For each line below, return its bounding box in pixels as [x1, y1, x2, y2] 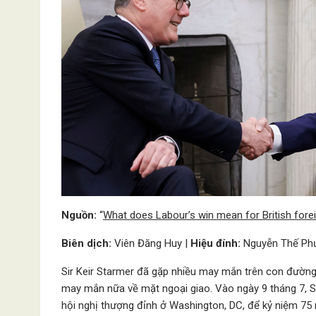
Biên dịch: [61, 237, 111, 250]
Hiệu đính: [190, 237, 241, 250]
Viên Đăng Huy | [111, 237, 190, 250]
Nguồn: [61, 209, 97, 221]
